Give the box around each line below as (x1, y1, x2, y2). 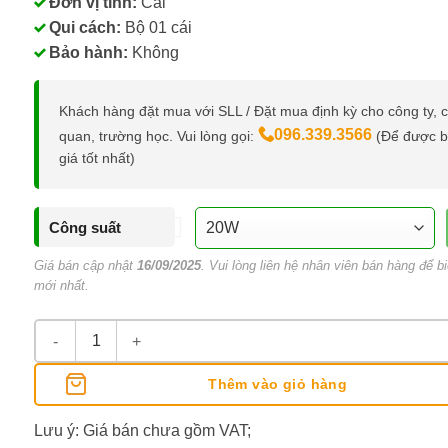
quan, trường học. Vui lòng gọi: (59, 128, 258, 144)
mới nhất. (34, 278, 89, 293)
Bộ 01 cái (121, 19, 192, 36)
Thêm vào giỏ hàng (208, 376, 348, 393)
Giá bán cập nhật (34, 258, 137, 273)
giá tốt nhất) (59, 150, 135, 166)
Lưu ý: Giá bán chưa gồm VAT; (34, 422, 251, 440)
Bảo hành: (49, 44, 128, 61)
